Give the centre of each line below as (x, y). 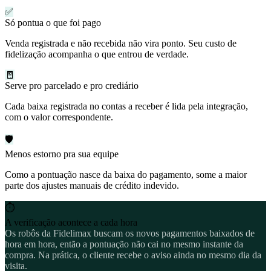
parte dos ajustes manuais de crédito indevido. (92, 185)
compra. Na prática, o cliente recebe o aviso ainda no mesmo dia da (133, 255)
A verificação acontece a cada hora (71, 222)
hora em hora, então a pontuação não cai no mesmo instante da (124, 244)
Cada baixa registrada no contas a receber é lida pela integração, (126, 106)
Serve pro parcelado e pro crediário (72, 85)
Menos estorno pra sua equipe (62, 154)
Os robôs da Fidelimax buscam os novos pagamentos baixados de (130, 233)
